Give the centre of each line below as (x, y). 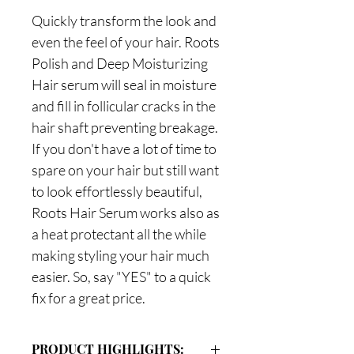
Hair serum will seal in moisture (124, 84)
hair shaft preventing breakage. (125, 127)
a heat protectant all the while (119, 233)
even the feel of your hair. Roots (126, 41)
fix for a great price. (88, 298)
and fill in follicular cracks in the (124, 105)
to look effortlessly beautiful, (117, 191)
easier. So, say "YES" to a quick (121, 276)
